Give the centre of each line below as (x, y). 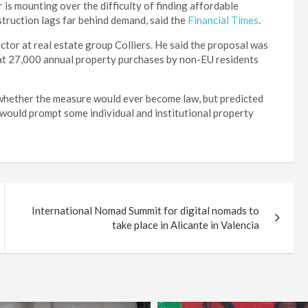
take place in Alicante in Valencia (186, 225)
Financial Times (223, 20)
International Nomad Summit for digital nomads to (146, 211)
